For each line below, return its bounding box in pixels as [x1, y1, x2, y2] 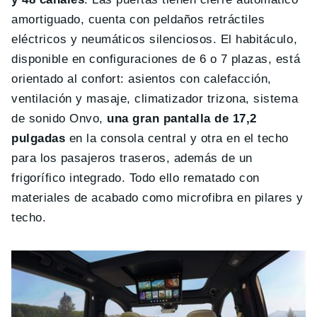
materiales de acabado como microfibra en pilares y [11, 191, 304, 205]
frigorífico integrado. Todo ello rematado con [11, 171, 260, 185]
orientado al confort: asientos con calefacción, [11, 72, 272, 86]
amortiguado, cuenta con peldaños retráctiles [11, 13, 265, 27]
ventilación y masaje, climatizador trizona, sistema [11, 92, 299, 106]
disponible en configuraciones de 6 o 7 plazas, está [11, 52, 301, 67]
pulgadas [11, 132, 69, 146]
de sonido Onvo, [11, 112, 108, 126]
